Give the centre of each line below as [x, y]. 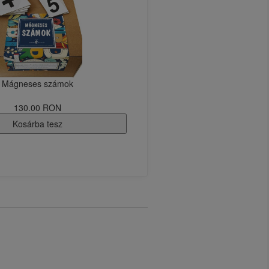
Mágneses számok [37, 83]
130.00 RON [37, 107]
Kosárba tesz [37, 124]
